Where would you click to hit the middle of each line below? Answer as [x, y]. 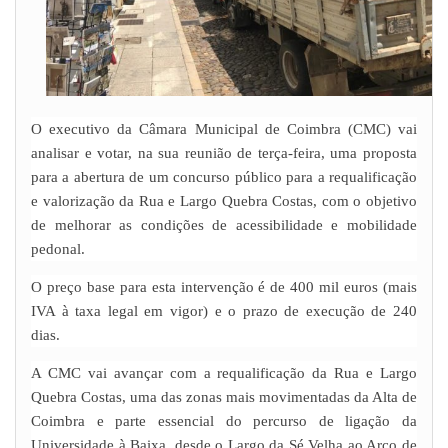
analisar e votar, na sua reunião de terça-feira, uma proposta [224, 153]
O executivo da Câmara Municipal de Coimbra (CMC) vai [224, 129]
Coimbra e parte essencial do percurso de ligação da [224, 421]
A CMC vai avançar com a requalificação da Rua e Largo [224, 373]
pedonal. [58, 249]
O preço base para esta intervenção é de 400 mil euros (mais [224, 287]
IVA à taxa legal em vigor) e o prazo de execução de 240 [224, 311]
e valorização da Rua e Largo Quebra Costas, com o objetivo [224, 201]
